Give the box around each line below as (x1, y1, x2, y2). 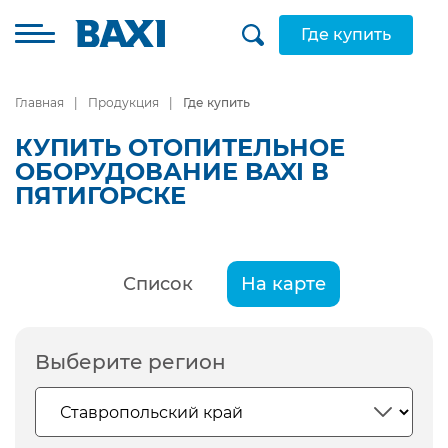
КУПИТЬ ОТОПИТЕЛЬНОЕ (15, 133, 345, 162)
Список (122, 273, 193, 295)
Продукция (88, 95, 159, 110)
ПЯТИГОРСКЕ (15, 181, 186, 210)
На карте (240, 273, 326, 295)
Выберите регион (35, 350, 226, 374)
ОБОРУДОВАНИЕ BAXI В (15, 157, 329, 186)
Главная (15, 95, 64, 110)
